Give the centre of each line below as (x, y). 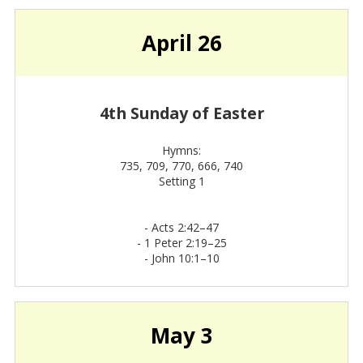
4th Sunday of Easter (181, 113)
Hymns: (181, 151)
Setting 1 (181, 181)
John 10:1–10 (185, 258)
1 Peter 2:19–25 (185, 243)
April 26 (181, 43)
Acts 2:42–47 (185, 228)
